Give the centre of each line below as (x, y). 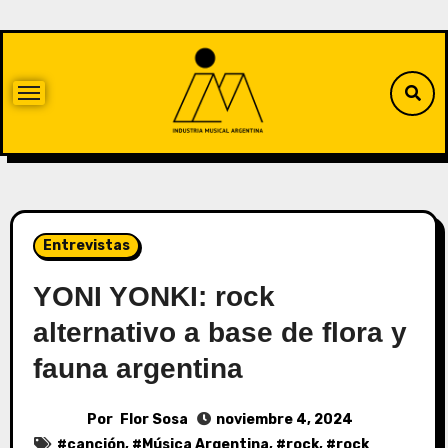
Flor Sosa (153, 419)
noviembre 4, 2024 (284, 419)
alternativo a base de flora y (219, 332)
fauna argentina (137, 368)
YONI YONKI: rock (153, 296)
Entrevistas (86, 245)
